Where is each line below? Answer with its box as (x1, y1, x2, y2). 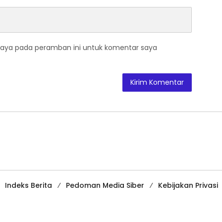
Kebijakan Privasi (158, 180, 218, 190)
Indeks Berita (5, 180, 52, 190)
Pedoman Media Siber (66, 180, 144, 190)
